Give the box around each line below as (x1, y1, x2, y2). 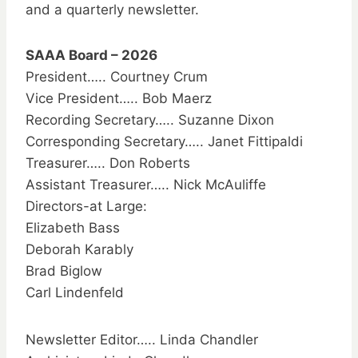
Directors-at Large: (26, 197, 147, 214)
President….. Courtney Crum (26, 68, 208, 85)
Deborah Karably (26, 241, 133, 257)
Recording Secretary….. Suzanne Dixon (26, 111, 274, 128)
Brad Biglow (26, 262, 102, 279)
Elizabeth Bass (26, 219, 120, 236)
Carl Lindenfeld (26, 284, 124, 300)
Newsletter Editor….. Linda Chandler (26, 331, 258, 348)
